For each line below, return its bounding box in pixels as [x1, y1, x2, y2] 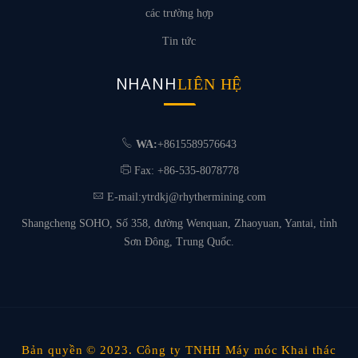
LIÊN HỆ [177, 75, 243, 93]
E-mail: [106, 191, 141, 203]
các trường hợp [145, 7, 213, 19]
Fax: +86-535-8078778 [130, 165, 239, 177]
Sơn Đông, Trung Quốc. [124, 236, 234, 248]
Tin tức [162, 35, 196, 47]
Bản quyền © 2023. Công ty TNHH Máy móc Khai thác [22, 344, 336, 356]
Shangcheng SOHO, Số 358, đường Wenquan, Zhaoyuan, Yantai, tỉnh [21, 217, 337, 229]
